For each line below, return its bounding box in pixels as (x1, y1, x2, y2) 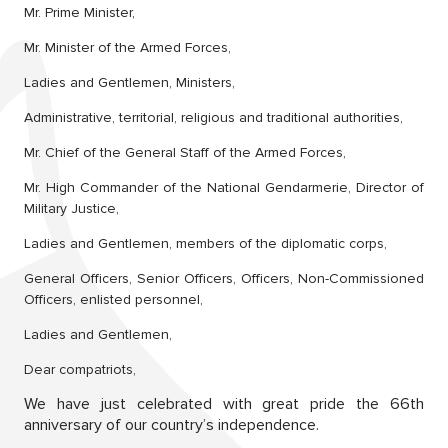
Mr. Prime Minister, (24, 3, 135, 21)
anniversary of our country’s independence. (24, 414, 319, 435)
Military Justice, (24, 199, 119, 217)
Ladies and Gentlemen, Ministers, (24, 73, 235, 91)
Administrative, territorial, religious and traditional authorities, (24, 108, 403, 126)
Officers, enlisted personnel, (24, 290, 203, 308)
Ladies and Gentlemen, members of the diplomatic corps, (24, 234, 387, 252)
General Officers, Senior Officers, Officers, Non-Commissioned (24, 269, 424, 287)
